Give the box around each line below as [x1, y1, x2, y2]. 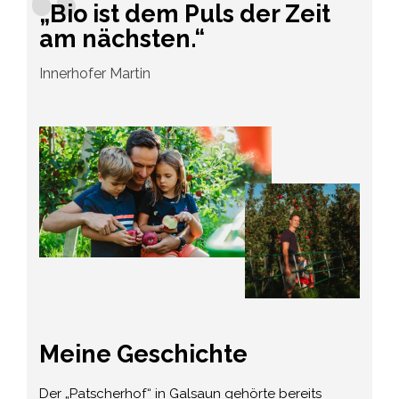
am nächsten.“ [39, 25, 206, 53]
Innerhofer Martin [39, 65, 151, 83]
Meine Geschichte [39, 339, 248, 368]
